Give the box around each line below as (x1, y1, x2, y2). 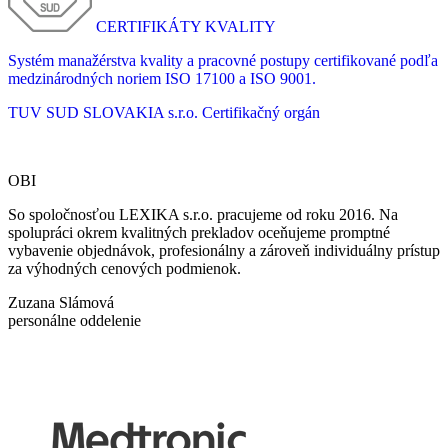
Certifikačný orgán (202, 104, 320, 122)
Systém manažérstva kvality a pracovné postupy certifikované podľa (8, 52, 438, 70)
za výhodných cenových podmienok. (8, 260, 241, 278)
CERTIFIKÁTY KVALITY (96, 18, 276, 36)
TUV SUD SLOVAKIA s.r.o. (8, 104, 198, 122)
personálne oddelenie (8, 312, 141, 330)
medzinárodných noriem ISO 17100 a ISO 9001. (8, 70, 316, 88)
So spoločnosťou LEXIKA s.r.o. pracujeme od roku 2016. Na (8, 206, 398, 224)
